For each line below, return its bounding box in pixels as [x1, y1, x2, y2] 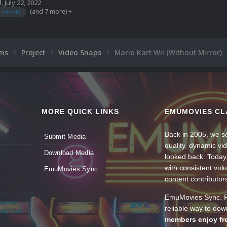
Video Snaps [58, 48, 103, 58]
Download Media [44, 149, 94, 157]
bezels [2, 8, 20, 16]
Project [21, 48, 47, 58]
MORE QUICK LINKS [41, 107, 119, 116]
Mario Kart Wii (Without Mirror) [115, 48, 222, 58]
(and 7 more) [30, 7, 68, 16]
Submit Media [44, 133, 86, 141]
